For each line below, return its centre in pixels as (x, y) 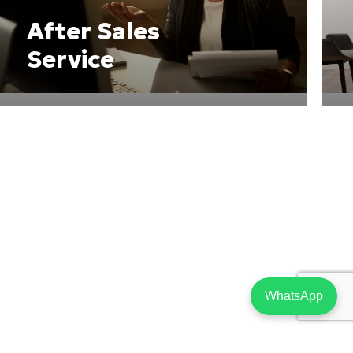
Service (71, 60)
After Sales (93, 32)
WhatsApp (294, 296)
